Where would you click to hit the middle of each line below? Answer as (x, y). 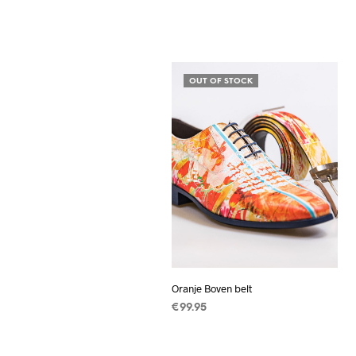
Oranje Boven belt (211, 289)
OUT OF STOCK (221, 81)
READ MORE (203, 330)
